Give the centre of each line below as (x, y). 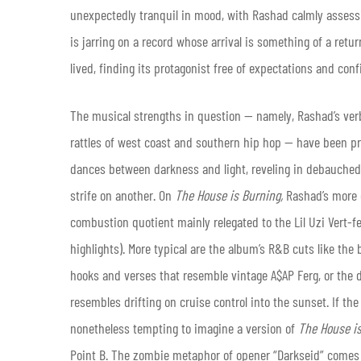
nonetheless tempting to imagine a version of (184, 328)
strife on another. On (122, 195)
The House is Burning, (229, 195)
